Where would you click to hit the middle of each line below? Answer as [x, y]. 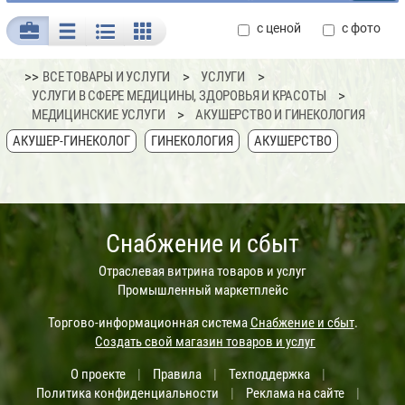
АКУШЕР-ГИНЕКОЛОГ [71, 141]
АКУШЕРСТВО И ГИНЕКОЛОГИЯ [280, 115]
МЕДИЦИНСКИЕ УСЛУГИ [99, 115]
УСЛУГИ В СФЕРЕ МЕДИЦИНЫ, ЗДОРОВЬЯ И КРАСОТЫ [179, 96]
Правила [177, 375]
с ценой [279, 28]
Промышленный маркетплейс [202, 291]
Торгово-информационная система [149, 323]
